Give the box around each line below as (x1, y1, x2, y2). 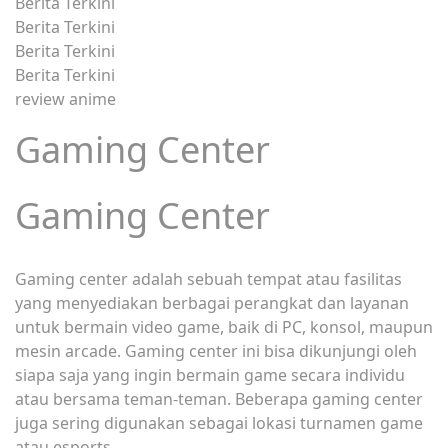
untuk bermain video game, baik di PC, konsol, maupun (15, 315, 433, 338)
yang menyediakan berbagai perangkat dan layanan (15, 291, 409, 314)
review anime (15, 87, 116, 110)
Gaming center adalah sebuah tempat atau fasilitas (15, 267, 402, 290)
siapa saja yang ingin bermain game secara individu (15, 363, 405, 386)
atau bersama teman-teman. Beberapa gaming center (15, 387, 423, 410)
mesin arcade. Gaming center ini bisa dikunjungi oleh (15, 339, 417, 362)
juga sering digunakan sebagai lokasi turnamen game (15, 411, 423, 434)
